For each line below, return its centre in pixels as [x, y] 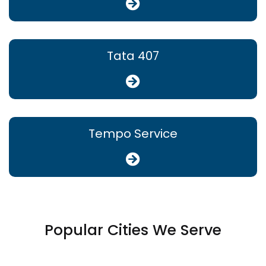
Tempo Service [133, 134]
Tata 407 [133, 56]
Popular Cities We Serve [133, 230]
